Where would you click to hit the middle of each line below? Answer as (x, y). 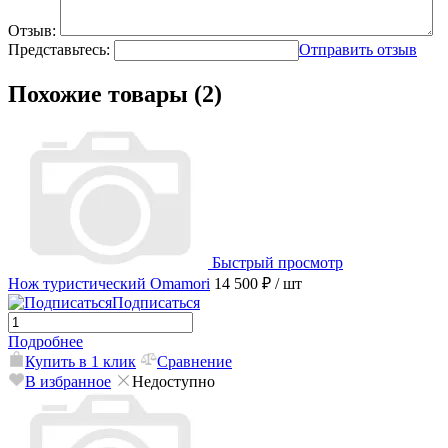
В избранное (68, 382)
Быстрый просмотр (277, 263)
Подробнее (45, 342)
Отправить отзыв (358, 50)
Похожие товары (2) (115, 94)
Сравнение (194, 362)
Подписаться (156, 303)
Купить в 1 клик (80, 362)
